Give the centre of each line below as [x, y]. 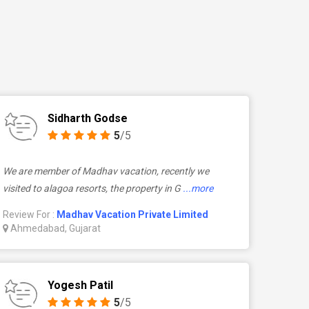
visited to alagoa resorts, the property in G [92, 188]
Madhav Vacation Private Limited [133, 215]
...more [198, 188]
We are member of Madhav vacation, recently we [106, 171]
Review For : [30, 215]
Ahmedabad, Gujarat [55, 228]
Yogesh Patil [81, 285]
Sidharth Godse [88, 118]
